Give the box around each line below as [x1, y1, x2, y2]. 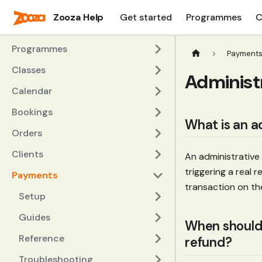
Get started [120, 11, 173, 23]
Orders [12, 127, 42, 139]
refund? [185, 234, 232, 251]
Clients [12, 148, 43, 160]
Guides [19, 211, 50, 223]
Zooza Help [53, 11, 104, 23]
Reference [19, 232, 64, 244]
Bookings [12, 106, 53, 118]
